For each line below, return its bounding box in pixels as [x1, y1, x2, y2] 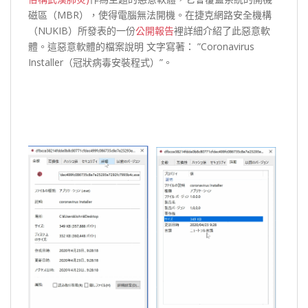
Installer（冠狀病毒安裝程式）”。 [28, 55, 173, 69]
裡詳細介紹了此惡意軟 [174, 23, 270, 37]
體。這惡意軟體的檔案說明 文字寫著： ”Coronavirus [28, 39, 254, 53]
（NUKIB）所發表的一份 [28, 23, 135, 37]
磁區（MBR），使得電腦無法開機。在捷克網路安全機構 [28, 8, 272, 21]
